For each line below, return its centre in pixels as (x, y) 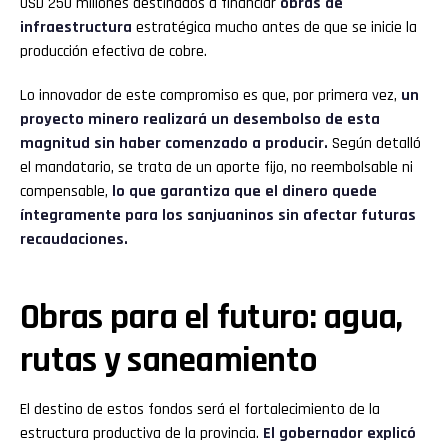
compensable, (66, 192)
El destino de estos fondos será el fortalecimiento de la (200, 410)
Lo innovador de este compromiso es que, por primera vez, (210, 96)
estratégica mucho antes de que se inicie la (276, 28)
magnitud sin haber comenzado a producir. (174, 144)
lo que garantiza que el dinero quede (244, 192)
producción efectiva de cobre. (113, 52)
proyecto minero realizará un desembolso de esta (200, 120)
